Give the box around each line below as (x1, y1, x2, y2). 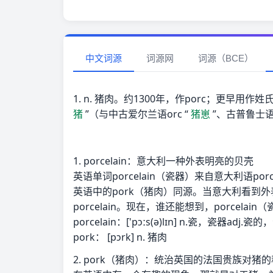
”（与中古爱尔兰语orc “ (83, 107, 191, 121)
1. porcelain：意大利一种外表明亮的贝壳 (73, 154, 253, 168)
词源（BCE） (198, 53, 253, 63)
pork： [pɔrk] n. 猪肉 (73, 230, 167, 244)
